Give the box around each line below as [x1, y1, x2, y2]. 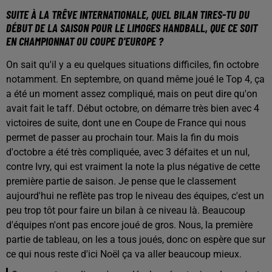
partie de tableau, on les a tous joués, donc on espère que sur [6, 233, 265, 245]
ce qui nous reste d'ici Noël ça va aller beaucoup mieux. [6, 248, 244, 260]
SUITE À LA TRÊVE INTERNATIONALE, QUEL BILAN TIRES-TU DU [6, 7, 250, 21]
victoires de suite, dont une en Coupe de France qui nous [6, 117, 246, 129]
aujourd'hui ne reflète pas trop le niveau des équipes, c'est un [6, 189, 264, 202]
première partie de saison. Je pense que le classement [6, 175, 236, 187]
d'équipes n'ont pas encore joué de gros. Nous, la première [6, 219, 253, 231]
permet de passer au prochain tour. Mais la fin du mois [6, 131, 239, 143]
